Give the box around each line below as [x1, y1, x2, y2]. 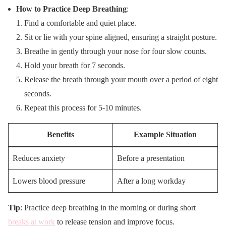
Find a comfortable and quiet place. [24, 18, 136, 27]
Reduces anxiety [13, 153, 65, 162]
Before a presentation [117, 153, 185, 162]
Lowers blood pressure [13, 176, 85, 185]
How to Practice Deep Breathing [16, 4, 127, 13]
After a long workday [117, 176, 186, 185]
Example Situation [134, 130, 197, 139]
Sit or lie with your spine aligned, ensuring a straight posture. [24, 32, 217, 41]
